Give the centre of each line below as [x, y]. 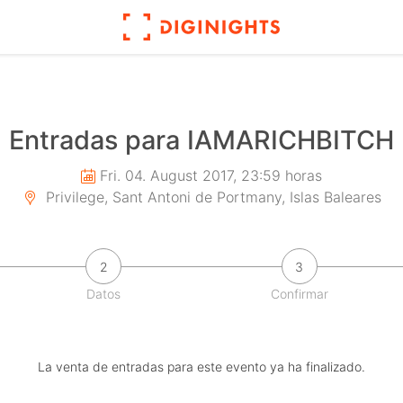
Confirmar [299, 294]
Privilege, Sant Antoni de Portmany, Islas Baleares [211, 197]
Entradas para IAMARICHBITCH [201, 140]
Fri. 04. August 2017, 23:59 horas [211, 176]
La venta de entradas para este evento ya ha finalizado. [201, 367]
